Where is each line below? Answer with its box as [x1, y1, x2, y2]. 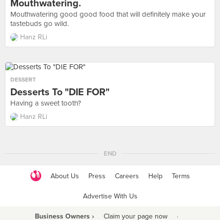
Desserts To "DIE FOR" [10, 86, 110, 98]
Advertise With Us [82, 192, 137, 200]
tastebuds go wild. [10, 19, 69, 28]
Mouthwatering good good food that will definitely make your [10, 10, 206, 19]
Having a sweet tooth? [10, 99, 81, 108]
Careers [114, 171, 139, 180]
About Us [50, 171, 79, 180]
